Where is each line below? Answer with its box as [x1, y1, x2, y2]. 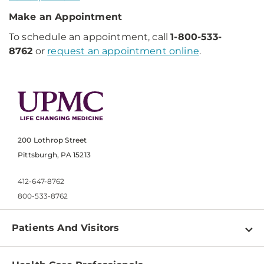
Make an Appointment [9, 11, 123, 22]
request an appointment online [47, 45, 199, 57]
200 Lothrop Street [18, 136, 87, 145]
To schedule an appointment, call [9, 31, 171, 42]
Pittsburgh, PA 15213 [18, 150, 91, 160]
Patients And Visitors [12, 222, 120, 234]
